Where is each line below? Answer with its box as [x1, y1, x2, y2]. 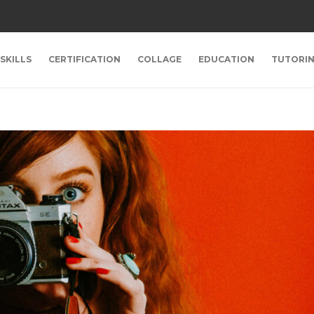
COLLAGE [137, 54, 182, 64]
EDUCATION [198, 54, 254, 64]
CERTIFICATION [48, 54, 121, 64]
